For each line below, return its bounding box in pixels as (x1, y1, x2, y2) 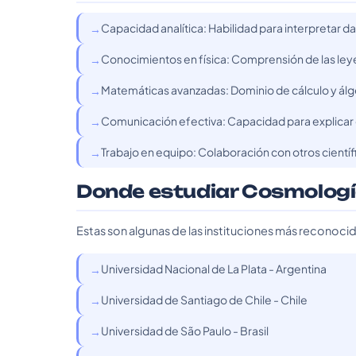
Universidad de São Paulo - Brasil (101, 323, 269, 338)
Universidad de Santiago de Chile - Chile (101, 292, 308, 307)
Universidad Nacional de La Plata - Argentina (101, 261, 327, 276)
